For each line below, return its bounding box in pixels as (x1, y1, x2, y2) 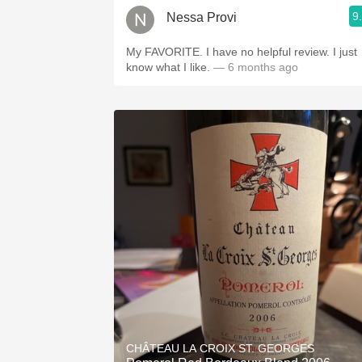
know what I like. (126, 61, 210, 74)
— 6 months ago (210, 61, 298, 74)
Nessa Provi (166, 10, 237, 24)
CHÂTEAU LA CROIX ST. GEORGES (126, 342, 314, 355)
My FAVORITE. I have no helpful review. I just (126, 45, 357, 58)
